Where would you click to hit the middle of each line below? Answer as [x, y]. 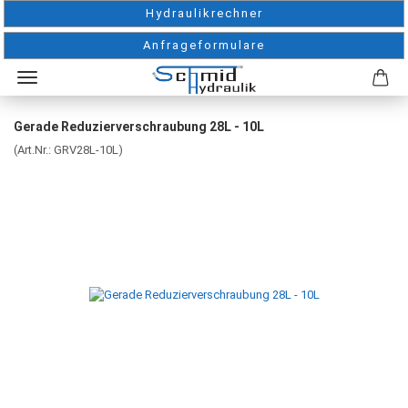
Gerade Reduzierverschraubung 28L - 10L [139, 127]
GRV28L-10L [86, 150]
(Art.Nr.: [34, 150]
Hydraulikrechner [204, 13]
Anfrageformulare [204, 45]
